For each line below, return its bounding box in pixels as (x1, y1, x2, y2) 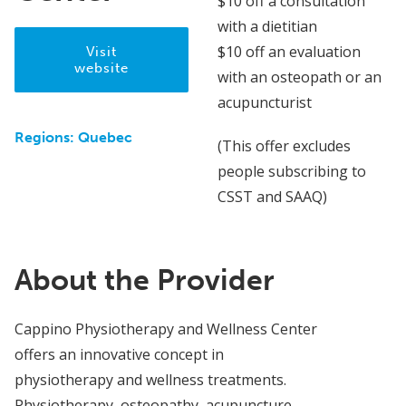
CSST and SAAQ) (217, 187, 327, 208)
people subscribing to (217, 161, 366, 182)
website (74, 60, 129, 77)
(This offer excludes (217, 136, 351, 157)
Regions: (14, 129, 78, 147)
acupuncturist (217, 92, 312, 113)
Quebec (78, 129, 132, 147)
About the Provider (14, 263, 275, 298)
